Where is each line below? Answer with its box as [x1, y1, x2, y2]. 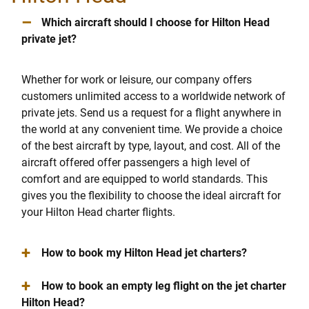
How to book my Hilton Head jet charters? [41, 246, 247, 259]
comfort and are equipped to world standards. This [21, 172, 268, 186]
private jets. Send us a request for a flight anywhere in [21, 106, 281, 119]
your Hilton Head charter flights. [21, 205, 175, 219]
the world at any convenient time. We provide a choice [21, 122, 282, 136]
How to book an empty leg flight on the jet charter [41, 279, 286, 292]
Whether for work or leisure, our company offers [21, 72, 252, 86]
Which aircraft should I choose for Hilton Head [41, 15, 270, 29]
